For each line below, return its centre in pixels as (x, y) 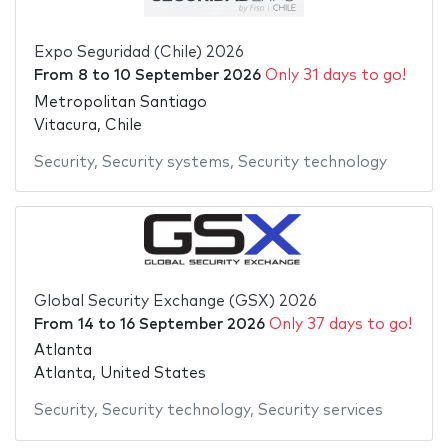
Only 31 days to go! (335, 76)
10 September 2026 (187, 76)
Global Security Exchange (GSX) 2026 (175, 301)
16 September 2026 (192, 324)
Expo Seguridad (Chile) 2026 (138, 53)
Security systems (165, 162)
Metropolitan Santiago (120, 102)
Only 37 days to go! (340, 324)
